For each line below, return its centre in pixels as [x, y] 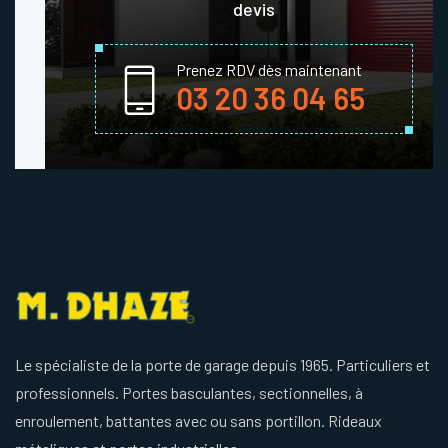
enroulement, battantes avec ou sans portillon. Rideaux [198, 421]
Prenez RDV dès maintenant [269, 70]
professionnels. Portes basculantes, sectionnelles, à [189, 393]
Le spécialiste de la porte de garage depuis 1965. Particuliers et [222, 365]
